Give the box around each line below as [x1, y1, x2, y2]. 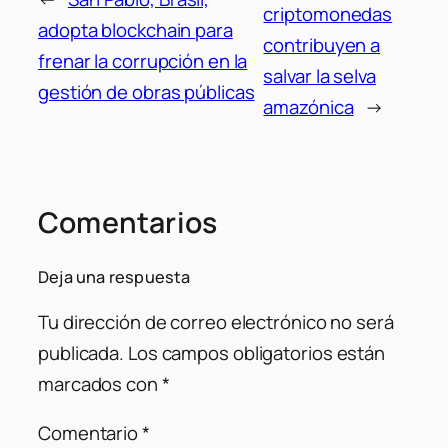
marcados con [38, 370, 162, 397]
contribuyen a [263, 32, 381, 59]
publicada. [38, 339, 125, 366]
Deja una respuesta [38, 266, 191, 289]
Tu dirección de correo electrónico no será [38, 308, 394, 335]
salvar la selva [263, 63, 376, 90]
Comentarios [38, 203, 218, 243]
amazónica [263, 94, 354, 121]
